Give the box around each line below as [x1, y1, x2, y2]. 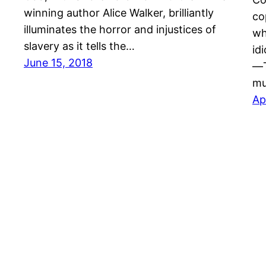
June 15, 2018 [24, 56, 93, 69]
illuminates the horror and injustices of [24, 23, 216, 36]
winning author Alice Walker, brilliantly [24, 7, 214, 20]
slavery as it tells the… [24, 40, 135, 53]
